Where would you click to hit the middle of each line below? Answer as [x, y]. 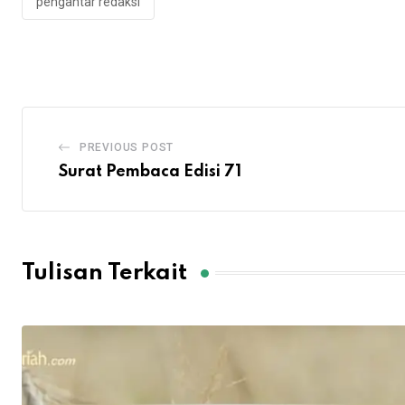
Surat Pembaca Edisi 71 [150, 172]
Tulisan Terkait [104, 273]
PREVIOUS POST [127, 148]
